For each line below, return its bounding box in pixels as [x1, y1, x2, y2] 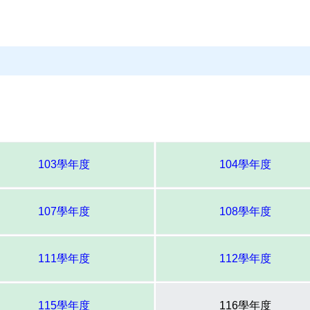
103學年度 [38, 158, 90, 171]
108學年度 [219, 206, 271, 218]
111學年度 [38, 253, 90, 265]
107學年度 [38, 206, 90, 218]
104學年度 [219, 158, 271, 171]
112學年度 [219, 253, 271, 265]
